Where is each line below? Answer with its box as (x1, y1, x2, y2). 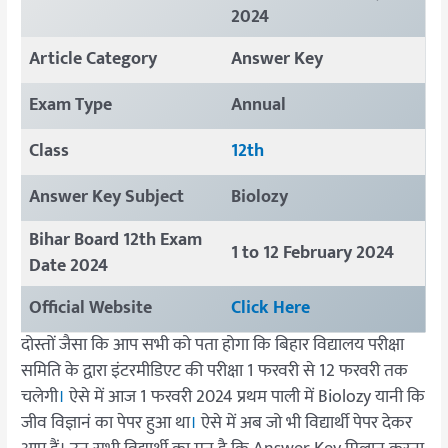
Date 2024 (28, 250, 108, 281)
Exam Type (28, 89, 116, 120)
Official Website (28, 292, 152, 323)
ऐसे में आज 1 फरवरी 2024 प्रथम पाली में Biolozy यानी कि (65, 381, 426, 412)
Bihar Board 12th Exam (28, 224, 202, 255)
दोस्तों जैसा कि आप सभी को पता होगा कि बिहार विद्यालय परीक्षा (21, 329, 405, 360)
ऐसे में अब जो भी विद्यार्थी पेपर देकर (197, 407, 413, 438)
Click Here (230, 292, 310, 323)
